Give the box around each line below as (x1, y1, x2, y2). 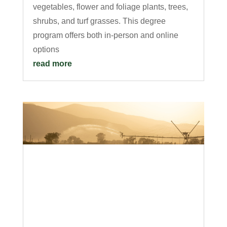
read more (32, 59, 72, 68)
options (32, 45, 59, 54)
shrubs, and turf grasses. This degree (32, 16, 166, 25)
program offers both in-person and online (32, 30, 178, 40)
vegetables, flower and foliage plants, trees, (32, 2, 188, 11)
